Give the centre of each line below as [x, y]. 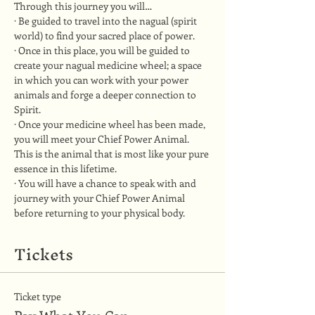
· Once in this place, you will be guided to [103, 50]
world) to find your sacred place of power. [104, 35]
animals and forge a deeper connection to [106, 94]
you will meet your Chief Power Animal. [103, 139]
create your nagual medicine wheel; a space [109, 65]
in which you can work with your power [102, 79]
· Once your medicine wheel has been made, [111, 124]
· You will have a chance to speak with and [106, 183]
